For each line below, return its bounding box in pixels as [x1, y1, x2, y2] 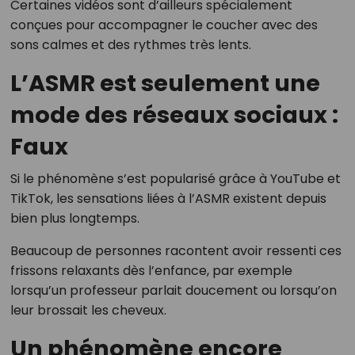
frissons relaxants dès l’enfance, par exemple [10, 261, 292, 281]
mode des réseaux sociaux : [10, 99, 338, 132]
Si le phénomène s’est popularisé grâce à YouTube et [10, 170, 341, 189]
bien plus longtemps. [10, 209, 139, 228]
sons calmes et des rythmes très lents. [10, 36, 251, 55]
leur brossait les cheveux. [10, 301, 166, 320]
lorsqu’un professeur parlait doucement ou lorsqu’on [10, 281, 337, 300]
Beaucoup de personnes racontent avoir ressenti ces [10, 242, 342, 261]
